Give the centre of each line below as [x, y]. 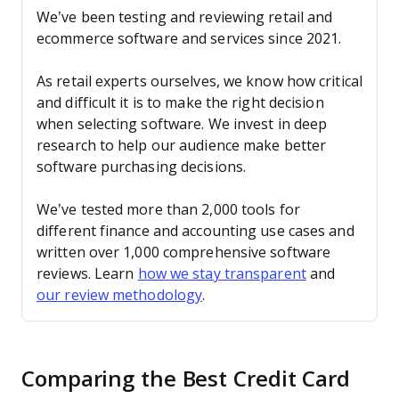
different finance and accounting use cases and [195, 231]
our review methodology [120, 295]
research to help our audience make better [182, 146]
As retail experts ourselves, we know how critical [199, 81]
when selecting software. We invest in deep [182, 124]
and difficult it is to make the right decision [180, 103]
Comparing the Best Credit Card [186, 379]
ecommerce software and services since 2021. [189, 39]
